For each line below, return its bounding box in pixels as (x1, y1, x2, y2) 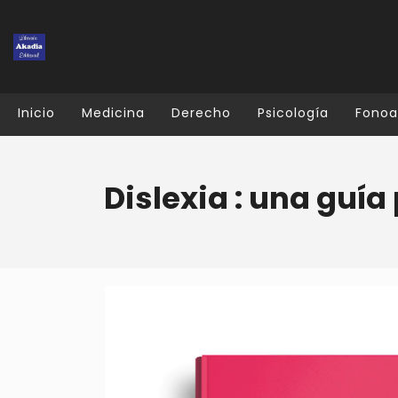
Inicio (18, 104, 55, 122)
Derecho (171, 104, 231, 122)
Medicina (82, 104, 145, 122)
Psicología (258, 104, 329, 122)
